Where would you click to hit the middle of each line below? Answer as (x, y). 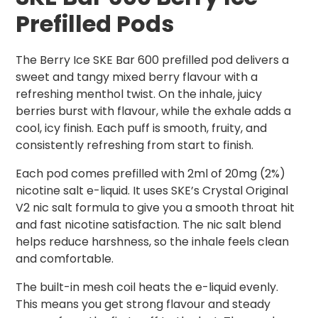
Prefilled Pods (95, 24)
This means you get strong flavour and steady (143, 305)
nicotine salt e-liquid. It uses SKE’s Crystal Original (152, 191)
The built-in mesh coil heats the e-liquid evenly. (147, 287)
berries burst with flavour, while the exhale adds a (153, 111)
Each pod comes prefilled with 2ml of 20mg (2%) (150, 174)
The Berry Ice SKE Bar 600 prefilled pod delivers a (152, 60)
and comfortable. (65, 259)
